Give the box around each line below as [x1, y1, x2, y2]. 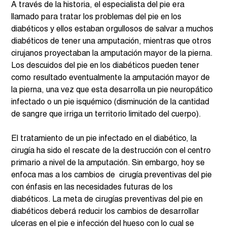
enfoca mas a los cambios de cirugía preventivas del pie [11, 171, 214, 179]
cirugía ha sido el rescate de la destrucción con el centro [11, 147, 213, 155]
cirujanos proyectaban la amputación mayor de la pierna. [11, 50, 215, 57]
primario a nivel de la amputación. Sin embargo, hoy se [11, 159, 207, 167]
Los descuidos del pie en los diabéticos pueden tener [11, 62, 202, 69]
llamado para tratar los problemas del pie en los [11, 13, 184, 21]
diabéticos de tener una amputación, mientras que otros [11, 37, 214, 45]
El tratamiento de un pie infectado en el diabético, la [11, 135, 199, 142]
